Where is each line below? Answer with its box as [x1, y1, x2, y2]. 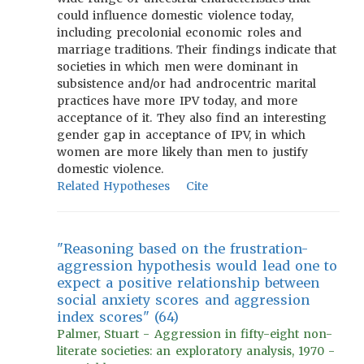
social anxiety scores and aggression [57, 292, 310, 308]
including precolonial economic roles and [57, 25, 301, 40]
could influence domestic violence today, [57, 8, 293, 23]
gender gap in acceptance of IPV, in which [57, 128, 305, 142]
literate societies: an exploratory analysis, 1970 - [57, 344, 336, 358]
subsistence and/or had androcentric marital [57, 76, 316, 91]
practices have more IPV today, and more [57, 93, 298, 108]
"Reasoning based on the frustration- [57, 240, 308, 257]
